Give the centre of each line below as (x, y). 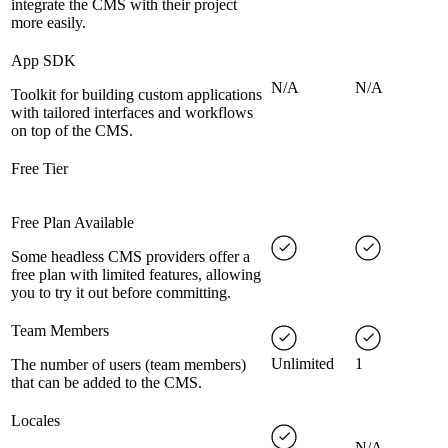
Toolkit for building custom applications (136, 95)
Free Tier (39, 169)
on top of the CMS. (72, 131)
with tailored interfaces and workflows (132, 113)
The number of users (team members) (128, 365)
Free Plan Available (72, 223)
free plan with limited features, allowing (136, 275)
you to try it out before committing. (121, 293)
